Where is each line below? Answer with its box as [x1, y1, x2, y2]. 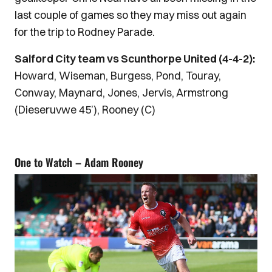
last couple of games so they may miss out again [15, 8, 246, 22]
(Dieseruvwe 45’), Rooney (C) [15, 103, 155, 117]
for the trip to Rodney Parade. [15, 25, 155, 39]
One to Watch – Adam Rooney [15, 154, 143, 171]
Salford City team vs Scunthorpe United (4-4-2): [15, 52, 255, 66]
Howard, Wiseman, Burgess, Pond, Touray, [15, 69, 221, 83]
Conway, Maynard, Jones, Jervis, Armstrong [15, 86, 228, 100]
